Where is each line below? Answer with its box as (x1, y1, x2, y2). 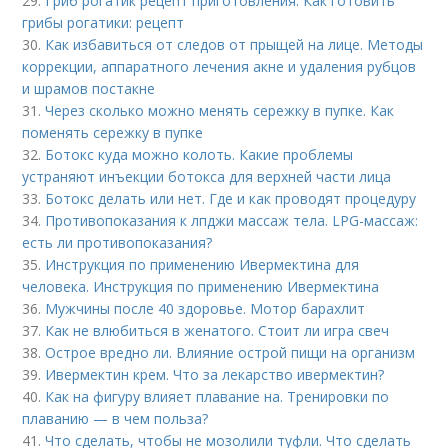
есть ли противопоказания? (22, 233, 213, 252)
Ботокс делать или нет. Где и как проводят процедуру (45, 189, 417, 208)
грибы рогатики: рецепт (22, 13, 185, 32)
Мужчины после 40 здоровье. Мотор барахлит (45, 299, 366, 318)
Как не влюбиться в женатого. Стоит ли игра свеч (45, 321, 390, 340)
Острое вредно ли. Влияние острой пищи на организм (45, 343, 416, 362)
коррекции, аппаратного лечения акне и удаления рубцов (22, 57, 417, 76)
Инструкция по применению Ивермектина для (45, 255, 360, 274)
